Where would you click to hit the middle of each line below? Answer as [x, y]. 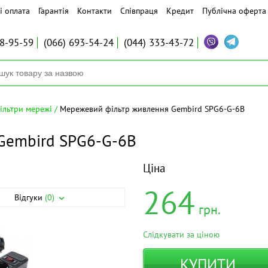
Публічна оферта [234, 11]
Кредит [180, 11]
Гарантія [54, 11]
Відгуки [30, 197]
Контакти [95, 11]
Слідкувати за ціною [181, 235]
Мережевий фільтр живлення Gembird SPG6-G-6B [152, 109]
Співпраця [139, 11]
